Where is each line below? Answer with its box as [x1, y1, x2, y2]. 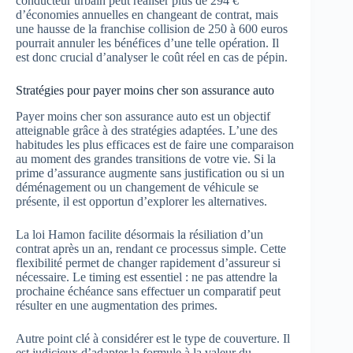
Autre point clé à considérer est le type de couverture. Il [16, 331, 290, 345]
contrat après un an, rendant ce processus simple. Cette [16, 241, 286, 255]
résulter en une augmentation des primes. [16, 298, 217, 312]
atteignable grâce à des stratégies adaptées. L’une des [16, 123, 277, 137]
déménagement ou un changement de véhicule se [16, 180, 258, 194]
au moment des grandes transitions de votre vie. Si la [16, 151, 276, 165]
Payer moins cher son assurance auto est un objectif [16, 109, 270, 123]
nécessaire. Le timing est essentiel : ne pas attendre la [16, 269, 277, 284]
